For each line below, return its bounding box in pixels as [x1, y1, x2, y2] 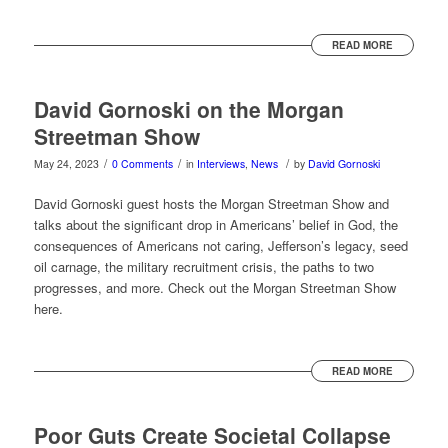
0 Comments [111, 156, 173, 172]
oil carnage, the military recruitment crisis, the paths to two [33, 257, 374, 277]
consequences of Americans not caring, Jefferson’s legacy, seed [33, 236, 408, 256]
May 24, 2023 [33, 156, 99, 172]
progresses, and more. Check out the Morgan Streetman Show [33, 278, 396, 298]
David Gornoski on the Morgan [33, 94, 344, 125]
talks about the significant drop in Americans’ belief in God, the [33, 215, 398, 235]
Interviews [196, 156, 245, 172]
